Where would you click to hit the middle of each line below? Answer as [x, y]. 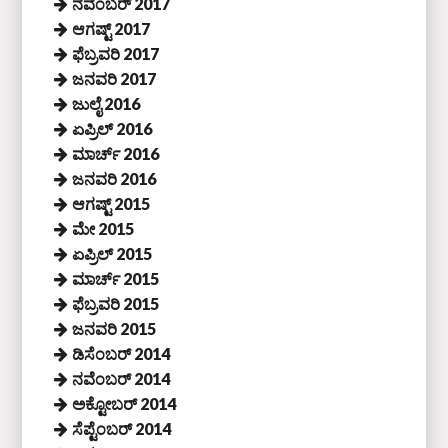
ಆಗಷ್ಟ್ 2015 [111, 203]
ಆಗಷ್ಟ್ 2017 [111, 28]
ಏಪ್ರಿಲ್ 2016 [112, 128]
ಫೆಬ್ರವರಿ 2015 [116, 303]
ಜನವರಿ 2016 [114, 178]
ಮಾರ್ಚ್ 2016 [116, 153]
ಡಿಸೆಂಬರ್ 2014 [121, 353]
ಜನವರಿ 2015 [114, 328]
